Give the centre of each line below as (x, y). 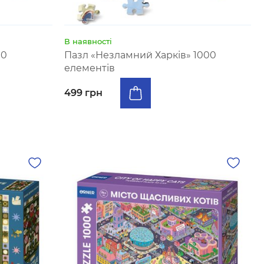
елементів (90, 68)
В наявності (88, 41)
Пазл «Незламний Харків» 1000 (141, 55)
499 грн (84, 93)
